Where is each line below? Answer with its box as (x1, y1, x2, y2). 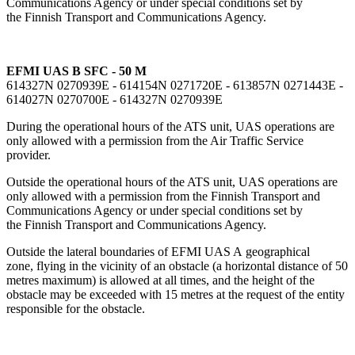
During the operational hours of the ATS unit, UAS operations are (6, 120, 334, 134)
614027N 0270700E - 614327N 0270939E (6, 93, 223, 107)
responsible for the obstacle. (6, 302, 145, 316)
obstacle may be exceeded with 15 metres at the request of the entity (6, 288, 345, 302)
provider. (6, 148, 51, 162)
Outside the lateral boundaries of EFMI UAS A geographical (6, 245, 310, 259)
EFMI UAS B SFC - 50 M (6, 64, 147, 78)
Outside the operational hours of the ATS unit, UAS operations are (6, 175, 338, 189)
